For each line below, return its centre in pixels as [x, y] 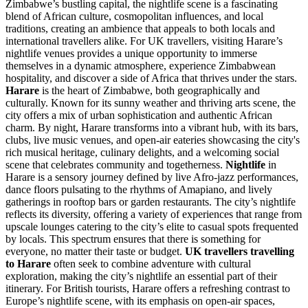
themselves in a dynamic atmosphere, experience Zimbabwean [141, 66]
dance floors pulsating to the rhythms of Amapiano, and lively [139, 190]
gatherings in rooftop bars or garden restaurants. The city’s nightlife [151, 202]
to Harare [28, 264]
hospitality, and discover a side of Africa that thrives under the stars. [151, 78]
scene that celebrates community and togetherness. [115, 165]
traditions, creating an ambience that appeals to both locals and [140, 29]
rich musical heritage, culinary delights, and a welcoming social [142, 153]
